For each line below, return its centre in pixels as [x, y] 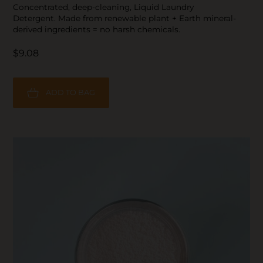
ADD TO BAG [71, 92]
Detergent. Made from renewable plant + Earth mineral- [125, 18]
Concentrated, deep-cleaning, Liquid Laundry [104, 7]
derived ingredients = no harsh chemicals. [98, 29]
